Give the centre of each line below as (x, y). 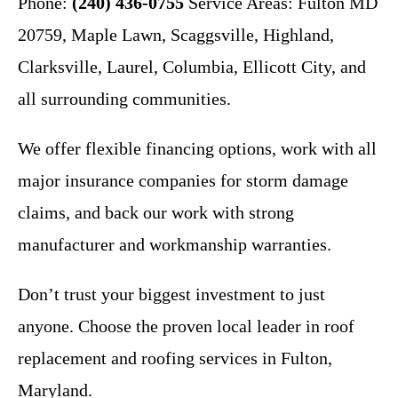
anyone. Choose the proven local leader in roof (186, 326)
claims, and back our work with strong (156, 212)
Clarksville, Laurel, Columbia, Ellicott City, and (192, 66)
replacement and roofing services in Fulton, (175, 358)
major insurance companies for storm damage (183, 180)
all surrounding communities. (124, 98)
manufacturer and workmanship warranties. (175, 244)
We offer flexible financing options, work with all (197, 148)
